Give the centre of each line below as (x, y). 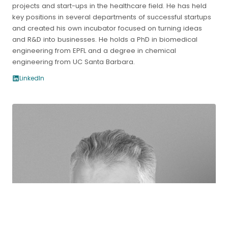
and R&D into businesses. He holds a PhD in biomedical (105, 39)
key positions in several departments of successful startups (112, 17)
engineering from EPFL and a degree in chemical (94, 50)
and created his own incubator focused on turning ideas (107, 28)
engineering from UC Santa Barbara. (74, 62)
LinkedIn (32, 78)
